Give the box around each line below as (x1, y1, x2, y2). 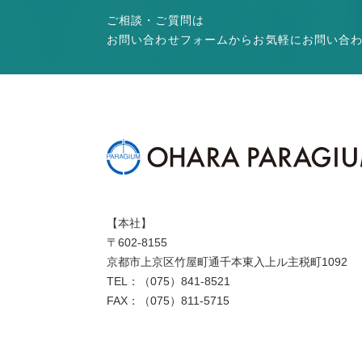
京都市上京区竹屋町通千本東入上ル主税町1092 (107, 255, 347, 268)
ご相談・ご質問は (107, 14, 204, 27)
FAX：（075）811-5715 (107, 293, 229, 307)
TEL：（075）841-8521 (107, 274, 230, 288)
